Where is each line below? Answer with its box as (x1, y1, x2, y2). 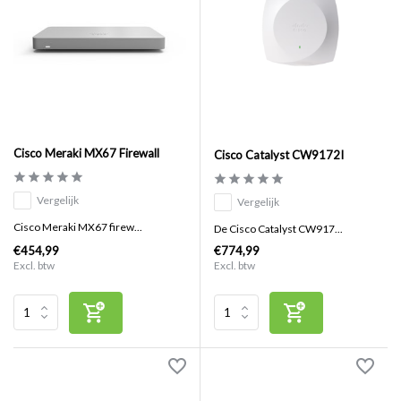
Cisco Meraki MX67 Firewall (13, 146, 159, 161)
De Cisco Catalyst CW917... (214, 221, 343, 235)
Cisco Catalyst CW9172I (214, 147, 344, 162)
